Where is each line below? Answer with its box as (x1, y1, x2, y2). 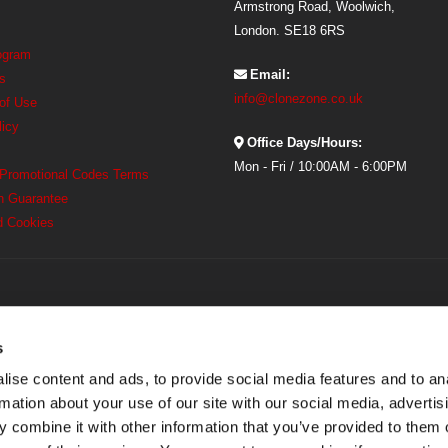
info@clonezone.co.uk (234, 91, 363, 106)
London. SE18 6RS (234, 23, 345, 38)
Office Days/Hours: (247, 135, 362, 150)
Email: (250, 67, 290, 82)
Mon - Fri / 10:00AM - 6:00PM (234, 159, 407, 174)
